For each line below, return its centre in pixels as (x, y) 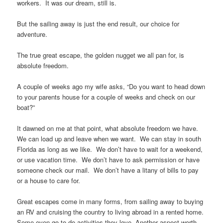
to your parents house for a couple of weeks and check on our (106, 97)
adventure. (32, 34)
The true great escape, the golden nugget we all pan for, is (101, 55)
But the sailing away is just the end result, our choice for (98, 23)
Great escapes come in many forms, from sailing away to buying (110, 202)
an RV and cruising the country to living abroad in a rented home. (111, 212)
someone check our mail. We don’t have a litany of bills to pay (108, 170)
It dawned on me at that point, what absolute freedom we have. (109, 128)
